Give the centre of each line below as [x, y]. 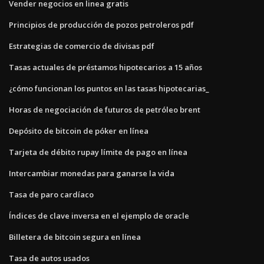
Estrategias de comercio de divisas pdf [82, 46]
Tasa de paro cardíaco [51, 194]
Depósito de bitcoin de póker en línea [79, 131]
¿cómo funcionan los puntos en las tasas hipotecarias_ [109, 88]
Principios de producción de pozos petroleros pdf [101, 24]
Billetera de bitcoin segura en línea [75, 237]
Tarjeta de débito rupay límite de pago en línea [98, 152]
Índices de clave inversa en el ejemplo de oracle [99, 215]
